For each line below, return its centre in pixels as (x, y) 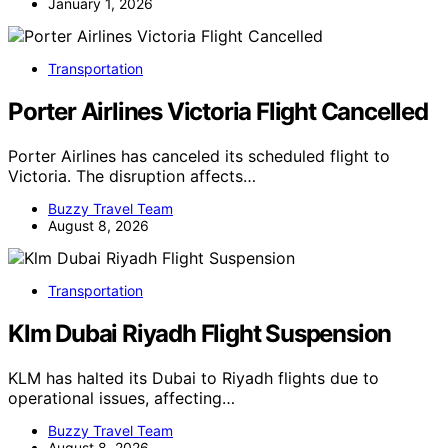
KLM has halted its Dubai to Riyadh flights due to (193, 377)
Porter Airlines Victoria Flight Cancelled (218, 112)
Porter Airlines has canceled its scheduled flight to (199, 156)
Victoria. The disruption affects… (132, 176)
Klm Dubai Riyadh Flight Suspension (200, 333)
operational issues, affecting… (121, 397)
